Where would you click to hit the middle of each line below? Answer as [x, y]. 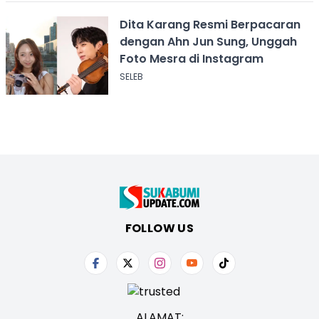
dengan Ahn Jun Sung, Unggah [208, 41]
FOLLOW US [159, 228]
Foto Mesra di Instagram [191, 58]
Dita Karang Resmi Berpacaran [210, 24]
